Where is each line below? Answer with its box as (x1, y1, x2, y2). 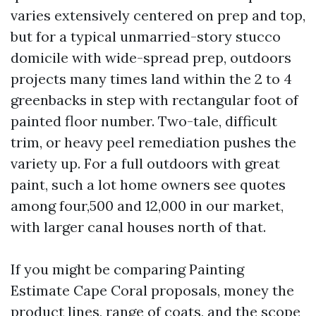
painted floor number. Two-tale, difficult (11, 112, 277, 130)
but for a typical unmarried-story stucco (11, 28, 281, 45)
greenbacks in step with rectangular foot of (11, 91, 298, 109)
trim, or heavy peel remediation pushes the (11, 133, 296, 151)
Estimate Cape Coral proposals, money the (11, 281, 294, 299)
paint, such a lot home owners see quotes (11, 176, 286, 193)
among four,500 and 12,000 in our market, (11, 197, 284, 214)
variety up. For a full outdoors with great (11, 154, 280, 172)
